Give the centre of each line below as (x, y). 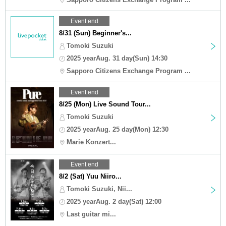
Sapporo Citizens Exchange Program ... (129, 71)
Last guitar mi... (91, 214)
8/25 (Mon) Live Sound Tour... (105, 104)
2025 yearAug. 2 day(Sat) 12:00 (114, 201)
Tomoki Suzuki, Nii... (99, 189)
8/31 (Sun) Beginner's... (95, 33)
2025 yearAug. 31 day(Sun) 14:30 (117, 58)
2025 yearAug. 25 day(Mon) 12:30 (118, 129)
